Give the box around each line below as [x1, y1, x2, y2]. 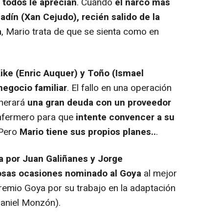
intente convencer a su [73, 110, 175, 124]
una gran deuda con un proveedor [27, 96, 171, 109]
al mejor [141, 167, 177, 180]
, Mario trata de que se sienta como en [1, 25, 159, 39]
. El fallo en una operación [67, 81, 172, 95]
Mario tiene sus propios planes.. [20, 125, 156, 139]
